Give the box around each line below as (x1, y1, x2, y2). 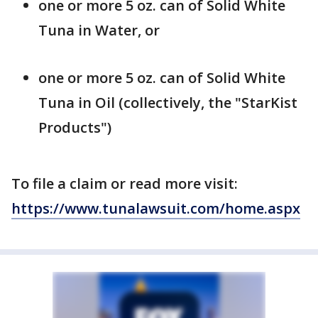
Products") (38, 118, 111, 138)
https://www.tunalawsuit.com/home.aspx (11, 199, 300, 219)
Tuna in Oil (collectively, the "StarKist (38, 93, 297, 113)
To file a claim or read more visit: (11, 174, 238, 194)
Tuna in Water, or (38, 21, 160, 40)
